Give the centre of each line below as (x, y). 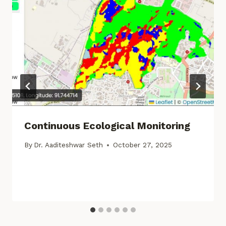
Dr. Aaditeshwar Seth (69, 145)
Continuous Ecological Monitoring (107, 125)
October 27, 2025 (143, 145)
